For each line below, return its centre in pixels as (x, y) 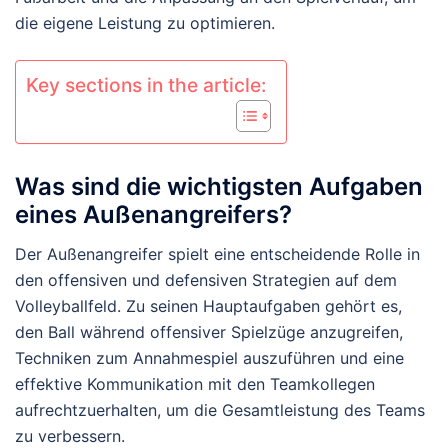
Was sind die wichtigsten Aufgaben (219, 187)
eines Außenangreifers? (153, 215)
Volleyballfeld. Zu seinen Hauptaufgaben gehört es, (208, 306)
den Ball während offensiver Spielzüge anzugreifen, (209, 332)
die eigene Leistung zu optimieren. (145, 23)
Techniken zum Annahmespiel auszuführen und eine (209, 358)
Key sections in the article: (146, 85)
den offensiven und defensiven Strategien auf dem (206, 280)
